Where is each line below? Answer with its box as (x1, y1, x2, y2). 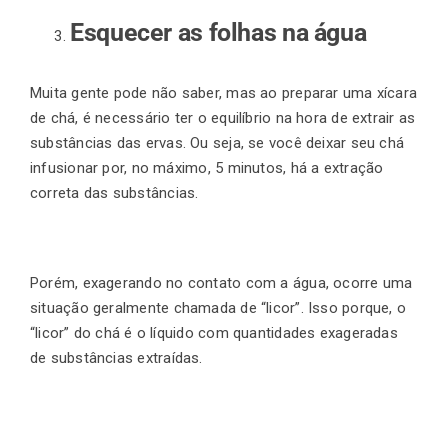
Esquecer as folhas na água (70, 17, 367, 47)
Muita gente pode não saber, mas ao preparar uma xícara (30, 83, 418, 102)
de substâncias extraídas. (30, 348, 207, 367)
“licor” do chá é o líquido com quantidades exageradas (30, 323, 398, 342)
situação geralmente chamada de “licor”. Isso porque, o (30, 298, 407, 317)
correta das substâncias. (30, 183, 203, 202)
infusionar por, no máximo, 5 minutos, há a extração (30, 158, 384, 177)
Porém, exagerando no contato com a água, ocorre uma (30, 273, 413, 292)
